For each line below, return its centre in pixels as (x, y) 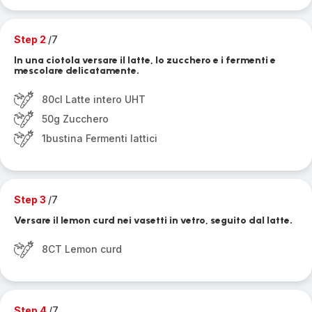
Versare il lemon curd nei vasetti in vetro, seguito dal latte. (153, 220)
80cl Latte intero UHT (94, 99)
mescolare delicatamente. (77, 71)
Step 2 (31, 39)
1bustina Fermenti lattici (100, 138)
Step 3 (31, 200)
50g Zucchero (75, 119)
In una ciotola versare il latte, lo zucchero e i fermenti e (145, 60)
